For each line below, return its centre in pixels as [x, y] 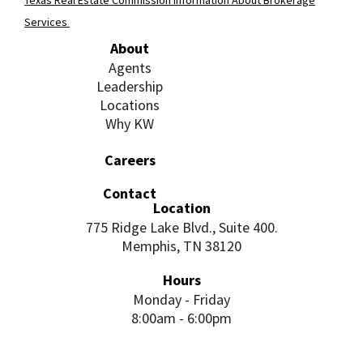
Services [47, 21]
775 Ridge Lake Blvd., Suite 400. [181, 227]
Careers [130, 160]
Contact [130, 193]
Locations [130, 105]
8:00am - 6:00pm [181, 318]
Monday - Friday [181, 299]
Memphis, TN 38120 [181, 246]
